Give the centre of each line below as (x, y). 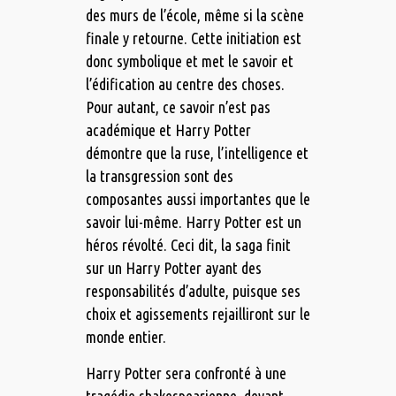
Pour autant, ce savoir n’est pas (178, 107)
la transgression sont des (159, 176)
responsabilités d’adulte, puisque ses (193, 291)
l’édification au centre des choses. (185, 84)
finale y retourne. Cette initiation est (193, 38)
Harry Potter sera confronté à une (186, 373)
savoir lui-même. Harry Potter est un (193, 222)
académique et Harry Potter (168, 130)
